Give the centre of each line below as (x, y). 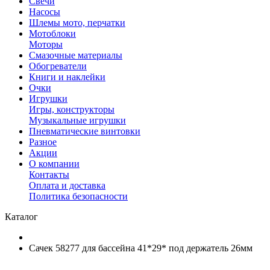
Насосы (45, 12)
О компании (54, 164)
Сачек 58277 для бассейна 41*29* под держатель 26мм (141, 248)
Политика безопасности (78, 196)
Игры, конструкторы (72, 109)
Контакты (49, 174)
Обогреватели (58, 66)
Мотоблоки (52, 33)
